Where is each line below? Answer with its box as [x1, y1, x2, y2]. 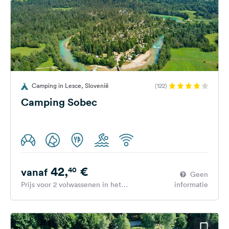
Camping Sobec [21, 95, 97, 109]
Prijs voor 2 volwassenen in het [21, 180, 121, 189]
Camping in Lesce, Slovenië [32, 81, 109, 90]
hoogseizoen [21, 190, 62, 199]
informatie [174, 180, 208, 189]
